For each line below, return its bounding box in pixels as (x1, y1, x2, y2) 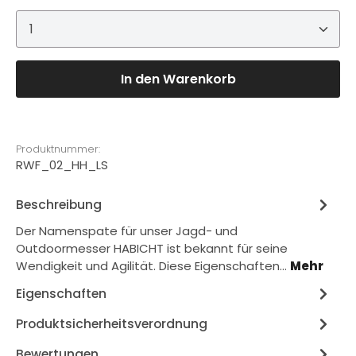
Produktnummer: (16, 141, 100, 156)
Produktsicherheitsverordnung (16, 315, 207, 333)
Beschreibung (16, 195, 102, 214)
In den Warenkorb (120, 69, 236, 88)
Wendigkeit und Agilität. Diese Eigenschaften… (16, 257, 290, 274)
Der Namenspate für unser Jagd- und (16, 222, 238, 239)
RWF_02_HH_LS (16, 156, 108, 173)
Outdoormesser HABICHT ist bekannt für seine (16, 239, 288, 257)
